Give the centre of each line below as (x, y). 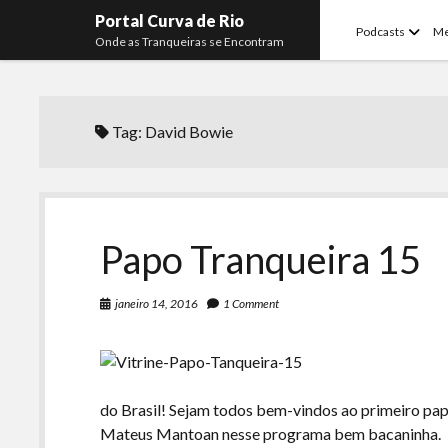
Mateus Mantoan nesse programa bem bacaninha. (271, 433)
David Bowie (189, 131)
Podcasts (381, 31)
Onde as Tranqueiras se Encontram (190, 41)
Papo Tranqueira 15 (261, 259)
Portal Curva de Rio (170, 20)
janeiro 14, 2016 (157, 303)
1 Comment (251, 303)
